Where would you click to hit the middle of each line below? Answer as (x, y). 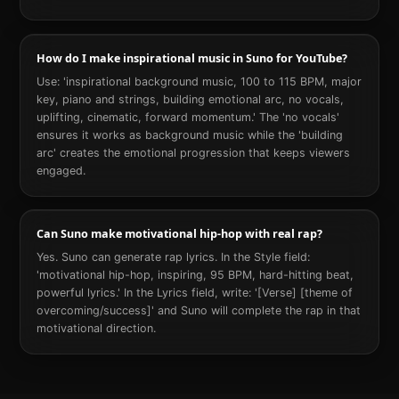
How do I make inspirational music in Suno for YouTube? (191, 58)
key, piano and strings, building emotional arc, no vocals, (190, 99)
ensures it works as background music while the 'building (189, 134)
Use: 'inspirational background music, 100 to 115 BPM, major (199, 81)
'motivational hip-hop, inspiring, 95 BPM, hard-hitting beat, (195, 275)
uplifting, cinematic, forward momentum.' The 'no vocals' (187, 117)
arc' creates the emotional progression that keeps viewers (193, 152)
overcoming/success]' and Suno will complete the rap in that (198, 311)
